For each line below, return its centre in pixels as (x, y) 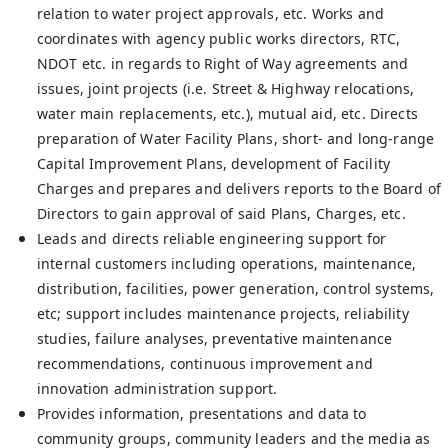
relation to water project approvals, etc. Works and (211, 13)
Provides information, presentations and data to (202, 413)
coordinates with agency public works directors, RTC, (219, 38)
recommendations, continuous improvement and (205, 363)
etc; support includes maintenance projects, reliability (223, 313)
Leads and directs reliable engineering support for (212, 238)
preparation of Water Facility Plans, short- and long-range (236, 138)
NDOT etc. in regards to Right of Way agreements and (223, 63)
